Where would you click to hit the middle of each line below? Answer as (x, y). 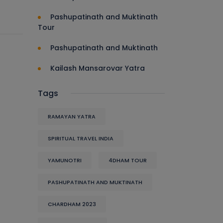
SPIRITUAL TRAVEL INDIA (81, 138)
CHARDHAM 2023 (72, 204)
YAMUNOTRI (65, 160)
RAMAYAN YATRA (72, 116)
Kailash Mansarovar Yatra (98, 68)
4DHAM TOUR (128, 160)
